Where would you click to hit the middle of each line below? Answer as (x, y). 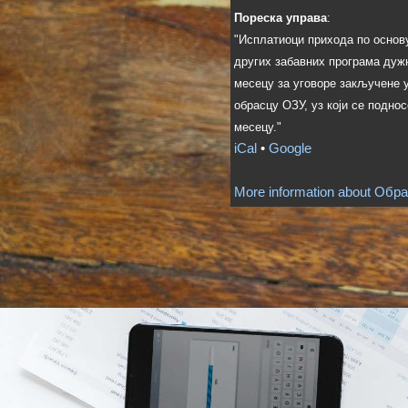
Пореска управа (280, 18)
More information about (304, 192)
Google (290, 148)
